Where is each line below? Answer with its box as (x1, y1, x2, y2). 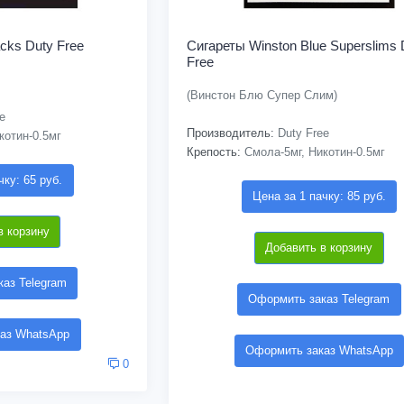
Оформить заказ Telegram (248, 291, 390, 306)
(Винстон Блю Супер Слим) (186, 87, 337, 102)
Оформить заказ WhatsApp (244, 343, 393, 357)
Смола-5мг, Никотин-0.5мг (240, 144, 385, 159)
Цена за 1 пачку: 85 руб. (252, 188, 386, 203)
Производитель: (186, 125, 274, 140)
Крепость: (186, 144, 241, 159)
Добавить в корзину (265, 240, 373, 254)
